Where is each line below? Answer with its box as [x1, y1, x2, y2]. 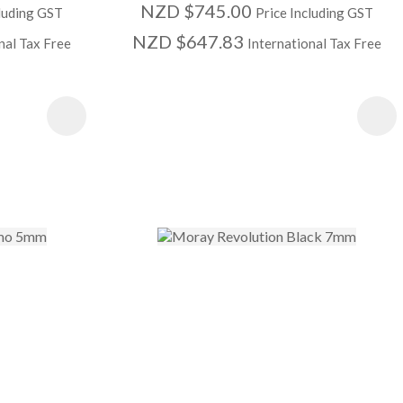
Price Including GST [255, 4, 374, 22]
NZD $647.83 [132, 31, 248, 53]
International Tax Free [247, 35, 382, 52]
